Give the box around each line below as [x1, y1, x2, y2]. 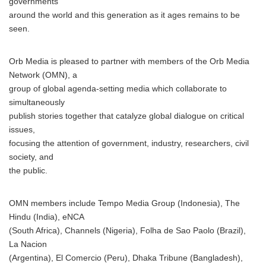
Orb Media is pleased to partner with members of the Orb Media [9, 57, 249, 66]
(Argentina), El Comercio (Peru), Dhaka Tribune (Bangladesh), [9, 254, 243, 262]
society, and [9, 153, 53, 161]
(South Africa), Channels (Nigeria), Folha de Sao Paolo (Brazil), [9, 226, 246, 235]
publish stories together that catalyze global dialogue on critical [9, 112, 244, 121]
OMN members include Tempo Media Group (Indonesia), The [9, 199, 240, 208]
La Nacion [9, 240, 47, 249]
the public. [9, 166, 47, 175]
